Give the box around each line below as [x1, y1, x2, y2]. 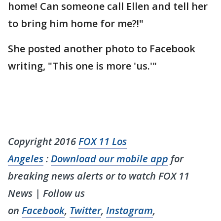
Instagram [106, 204, 153, 218]
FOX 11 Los [78, 135, 127, 148]
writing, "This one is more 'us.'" [8, 59, 159, 73]
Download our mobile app [51, 152, 168, 166]
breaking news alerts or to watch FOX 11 [8, 169, 189, 183]
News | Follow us [8, 186, 85, 200]
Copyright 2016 [8, 135, 78, 148]
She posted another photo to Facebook [8, 42, 195, 56]
